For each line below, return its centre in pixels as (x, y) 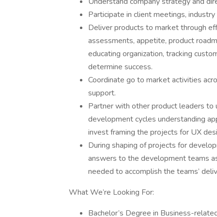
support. (102, 93)
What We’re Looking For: (111, 192)
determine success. (120, 67)
